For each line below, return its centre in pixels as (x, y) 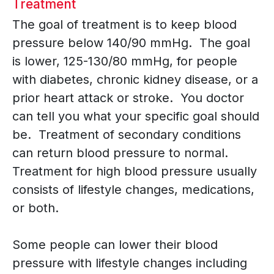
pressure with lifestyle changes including (130, 263)
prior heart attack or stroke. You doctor (128, 98)
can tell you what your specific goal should (136, 117)
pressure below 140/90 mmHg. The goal (131, 43)
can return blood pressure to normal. (122, 153)
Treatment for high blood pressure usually (135, 172)
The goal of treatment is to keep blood (124, 25)
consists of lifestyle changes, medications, (133, 190)
